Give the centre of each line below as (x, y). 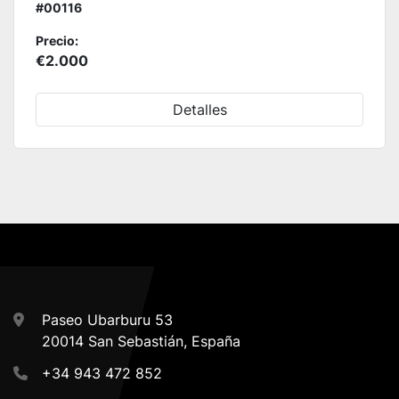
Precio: (57, 41)
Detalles (199, 110)
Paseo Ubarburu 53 (107, 320)
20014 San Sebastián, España (141, 342)
